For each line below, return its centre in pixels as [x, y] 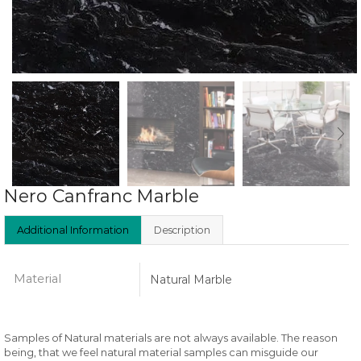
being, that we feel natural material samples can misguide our [161, 352]
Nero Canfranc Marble [102, 196]
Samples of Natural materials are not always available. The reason [171, 337]
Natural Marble [191, 279]
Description [182, 230]
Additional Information [73, 230]
